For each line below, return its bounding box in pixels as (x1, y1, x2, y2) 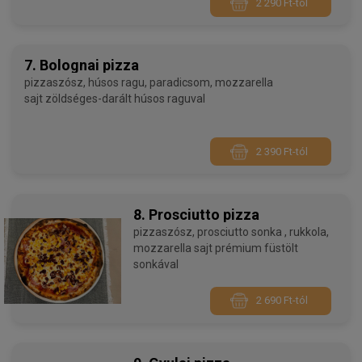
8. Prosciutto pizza (133, 205, 259, 223)
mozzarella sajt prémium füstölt (133, 241, 215, 255)
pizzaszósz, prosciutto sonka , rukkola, (133, 225, 197, 238)
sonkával (133, 257, 179, 271)
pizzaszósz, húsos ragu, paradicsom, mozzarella (24, 76, 88, 90)
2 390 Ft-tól (256, 145, 308, 158)
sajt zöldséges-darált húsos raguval (45, 92, 205, 106)
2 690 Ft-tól (256, 294, 308, 307)
